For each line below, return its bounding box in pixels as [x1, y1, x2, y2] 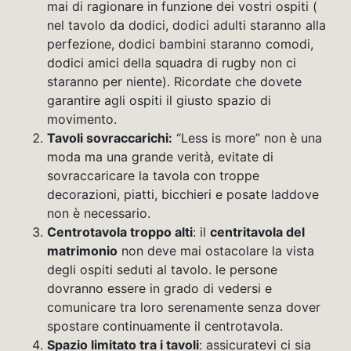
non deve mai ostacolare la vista [118, 243, 314, 259]
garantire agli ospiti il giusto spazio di [47, 92, 271, 109]
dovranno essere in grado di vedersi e [47, 280, 272, 297]
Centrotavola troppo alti [47, 224, 193, 241]
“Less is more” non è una [172, 130, 322, 147]
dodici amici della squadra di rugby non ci [47, 55, 296, 71]
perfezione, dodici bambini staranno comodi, [47, 36, 313, 52]
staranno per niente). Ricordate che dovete [47, 74, 302, 90]
